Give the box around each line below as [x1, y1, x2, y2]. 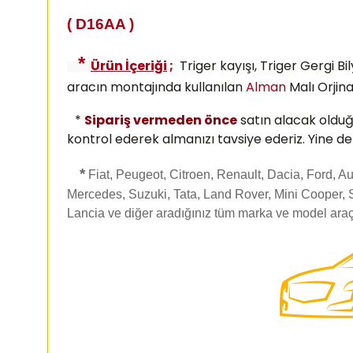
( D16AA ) [67, 16, 134, 32]
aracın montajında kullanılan [67, 78, 246, 96]
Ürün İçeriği [91, 57, 167, 75]
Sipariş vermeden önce [84, 111, 237, 129]
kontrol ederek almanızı [67, 130, 217, 148]
